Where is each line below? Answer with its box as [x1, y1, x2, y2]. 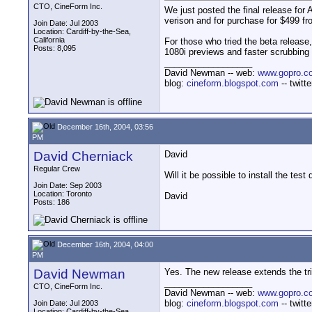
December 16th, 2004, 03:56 [55, 122, 153, 131]
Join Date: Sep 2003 [33, 181, 102, 189]
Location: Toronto [33, 189, 92, 198]
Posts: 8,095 [33, 44, 76, 52]
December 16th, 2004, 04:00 [55, 240, 153, 249]
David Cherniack [33, 149, 133, 164]
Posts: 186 [33, 198, 70, 206]
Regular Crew [33, 164, 80, 173]
